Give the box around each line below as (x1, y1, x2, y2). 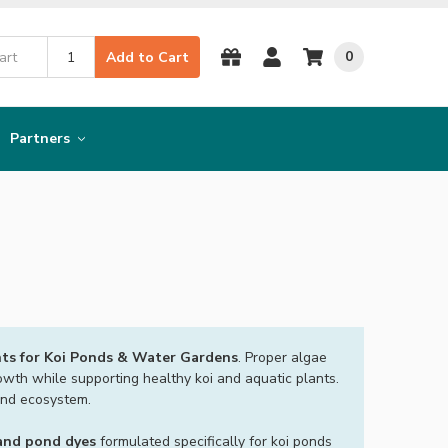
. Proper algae (237, 348, 327, 368)
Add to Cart (106, 47, 190, 67)
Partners (10, 129, 74, 149)
